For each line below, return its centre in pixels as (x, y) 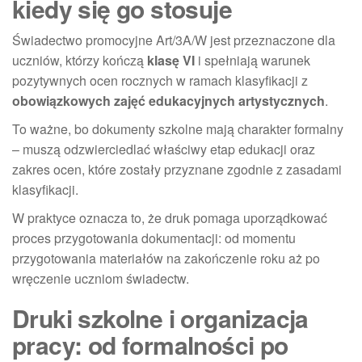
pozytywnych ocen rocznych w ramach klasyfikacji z (160, 80)
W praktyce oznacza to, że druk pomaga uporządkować (170, 217)
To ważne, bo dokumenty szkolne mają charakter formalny (178, 128)
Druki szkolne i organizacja (160, 318)
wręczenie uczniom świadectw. (101, 278)
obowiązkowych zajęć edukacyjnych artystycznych (168, 100)
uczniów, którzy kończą (80, 60)
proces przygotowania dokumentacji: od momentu (154, 238)
